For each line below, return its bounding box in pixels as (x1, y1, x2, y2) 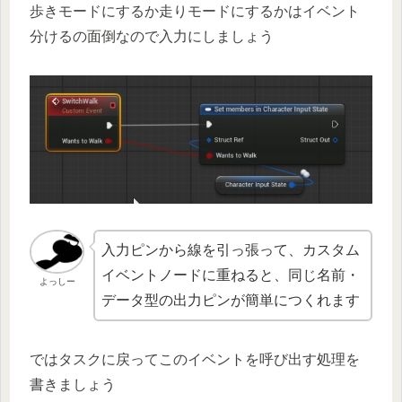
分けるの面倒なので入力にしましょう (30, 29, 274, 45)
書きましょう (30, 376, 116, 392)
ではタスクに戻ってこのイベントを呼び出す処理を (30, 351, 360, 367)
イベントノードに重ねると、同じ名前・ (101, 267, 361, 283)
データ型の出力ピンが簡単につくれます (101, 292, 361, 308)
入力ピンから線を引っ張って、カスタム (101, 241, 361, 258)
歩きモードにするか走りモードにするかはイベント (30, 4, 360, 20)
